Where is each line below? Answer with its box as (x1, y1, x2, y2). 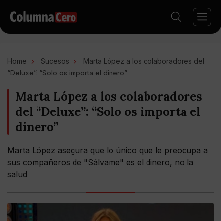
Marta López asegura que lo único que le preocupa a (7, 146, 208, 155)
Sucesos (41, 57, 69, 65)
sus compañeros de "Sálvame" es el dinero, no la (7, 157, 193, 167)
